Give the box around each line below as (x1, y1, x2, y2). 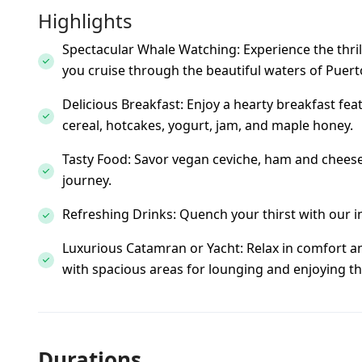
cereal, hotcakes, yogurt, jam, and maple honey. (62, 116, 353, 134)
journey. (62, 171, 112, 189)
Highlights (38, 7, 133, 34)
